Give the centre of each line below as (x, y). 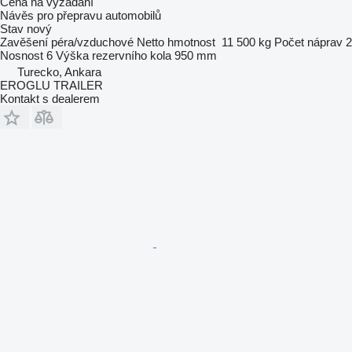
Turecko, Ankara (59, 71)
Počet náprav (308, 42)
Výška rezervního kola (114, 55)
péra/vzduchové (92, 42)
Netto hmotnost (176, 42)
